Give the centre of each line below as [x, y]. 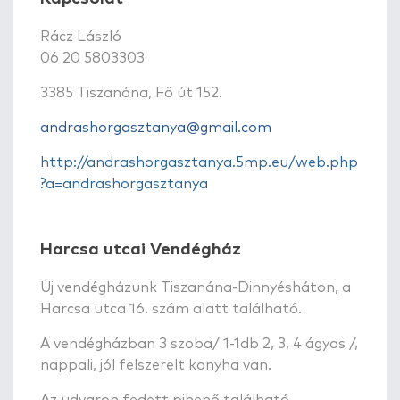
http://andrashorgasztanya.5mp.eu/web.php [199, 162]
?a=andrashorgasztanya [124, 183]
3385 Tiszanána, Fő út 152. [131, 92]
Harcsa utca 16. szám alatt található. [171, 308]
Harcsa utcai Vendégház [141, 249]
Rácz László [81, 36]
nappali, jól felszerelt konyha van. [156, 365]
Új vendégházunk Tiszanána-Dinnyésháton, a [196, 287]
